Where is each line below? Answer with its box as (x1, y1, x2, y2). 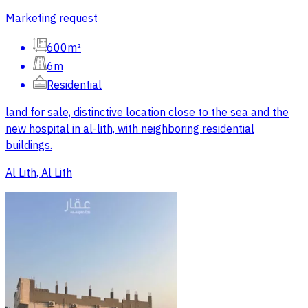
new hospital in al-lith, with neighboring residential (5, 121, 254, 138)
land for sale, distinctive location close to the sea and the (5, 104, 289, 122)
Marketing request (5, 10, 98, 27)
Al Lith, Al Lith (5, 165, 72, 182)
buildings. (5, 137, 52, 155)
